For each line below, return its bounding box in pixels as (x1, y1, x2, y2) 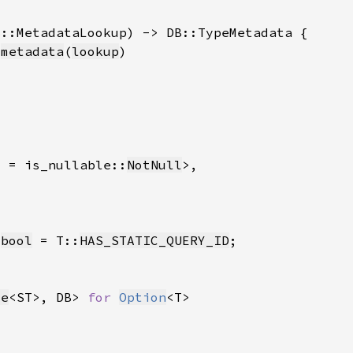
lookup (72, 43, 119, 59)
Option (119, 289, 166, 305)
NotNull (127, 157, 182, 173)
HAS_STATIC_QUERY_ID (80, 232, 229, 248)
